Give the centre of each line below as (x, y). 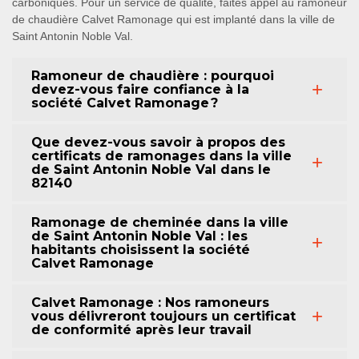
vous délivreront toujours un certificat (163, 316)
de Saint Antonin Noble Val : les (139, 236)
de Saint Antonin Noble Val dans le (151, 169)
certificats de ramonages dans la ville (161, 156)
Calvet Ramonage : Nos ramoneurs (150, 303)
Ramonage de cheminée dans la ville (160, 222)
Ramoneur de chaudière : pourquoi (153, 76)
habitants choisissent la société (141, 250)
